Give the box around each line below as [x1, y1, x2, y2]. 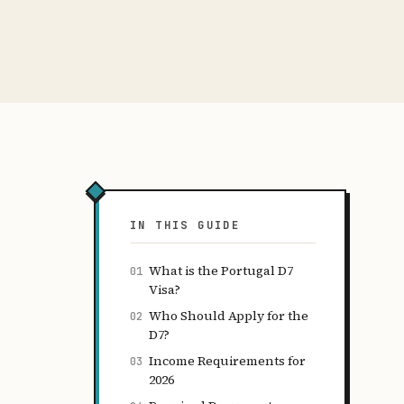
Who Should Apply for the [149, 307, 308, 325]
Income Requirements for [149, 352, 306, 370]
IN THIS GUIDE [130, 218, 241, 233]
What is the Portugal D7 [149, 262, 293, 280]
